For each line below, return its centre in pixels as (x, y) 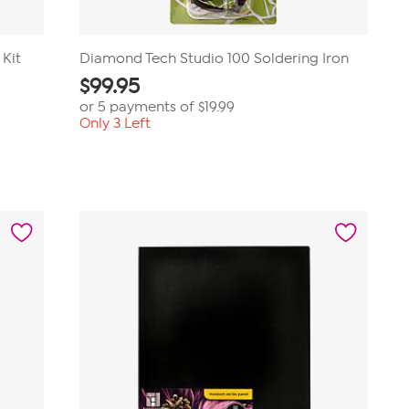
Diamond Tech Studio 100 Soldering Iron (214, 58)
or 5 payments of (138, 107)
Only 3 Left (115, 123)
